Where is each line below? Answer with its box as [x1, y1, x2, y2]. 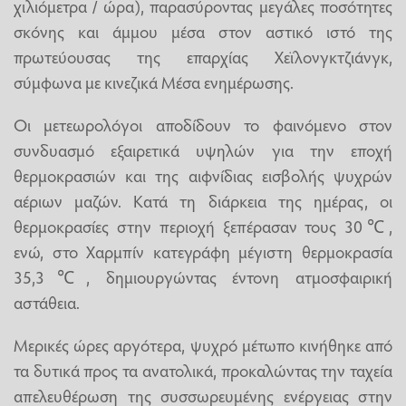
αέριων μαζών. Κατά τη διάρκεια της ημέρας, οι [14, 188, 392, 212]
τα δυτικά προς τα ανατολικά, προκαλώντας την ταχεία [14, 357, 392, 382]
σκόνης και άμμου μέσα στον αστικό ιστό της [14, 18, 392, 43]
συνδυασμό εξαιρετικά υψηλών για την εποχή [14, 137, 392, 161]
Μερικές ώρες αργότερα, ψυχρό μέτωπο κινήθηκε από [14, 332, 392, 356]
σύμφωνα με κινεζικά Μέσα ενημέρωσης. [14, 69, 294, 93]
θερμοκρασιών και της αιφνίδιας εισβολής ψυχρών [14, 162, 392, 187]
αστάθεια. [14, 289, 80, 314]
